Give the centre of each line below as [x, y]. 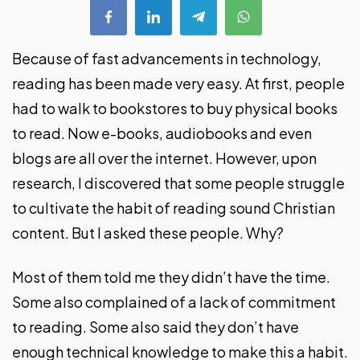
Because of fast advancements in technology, [167, 58]
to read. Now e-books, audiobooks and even [162, 133]
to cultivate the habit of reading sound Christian [174, 207]
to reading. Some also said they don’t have [155, 326]
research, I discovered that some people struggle [178, 182]
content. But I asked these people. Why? [148, 232]
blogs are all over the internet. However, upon [164, 157]
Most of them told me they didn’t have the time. [171, 276]
